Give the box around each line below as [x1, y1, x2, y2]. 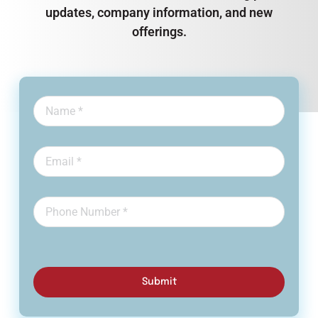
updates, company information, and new [45, 4, 273, 20]
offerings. [131, 23, 187, 39]
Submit [141, 276, 177, 287]
